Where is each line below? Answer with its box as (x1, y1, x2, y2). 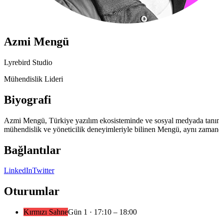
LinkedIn (4, 166, 32, 175)
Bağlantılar (4, 143, 61, 156)
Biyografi (4, 93, 51, 106)
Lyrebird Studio (4, 58, 52, 66)
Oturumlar (4, 185, 60, 198)
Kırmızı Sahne (23, 208, 68, 217)
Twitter (32, 166, 54, 175)
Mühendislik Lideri (4, 74, 63, 83)
